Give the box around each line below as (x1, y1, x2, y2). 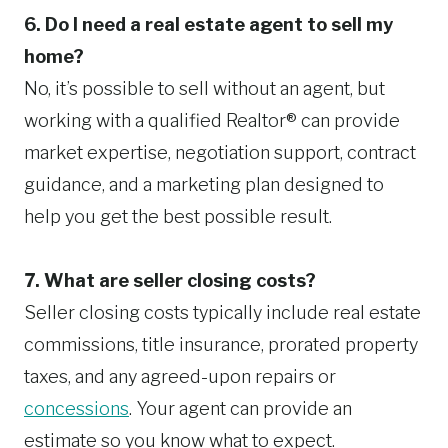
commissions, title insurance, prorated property (24, 334, 418, 355)
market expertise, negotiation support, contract (24, 142, 416, 163)
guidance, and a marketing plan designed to (24, 174, 384, 195)
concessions (24, 398, 129, 419)
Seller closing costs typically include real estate (24, 302, 421, 323)
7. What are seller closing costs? (24, 270, 316, 291)
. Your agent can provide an (129, 398, 352, 419)
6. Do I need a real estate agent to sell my (24, 14, 393, 35)
